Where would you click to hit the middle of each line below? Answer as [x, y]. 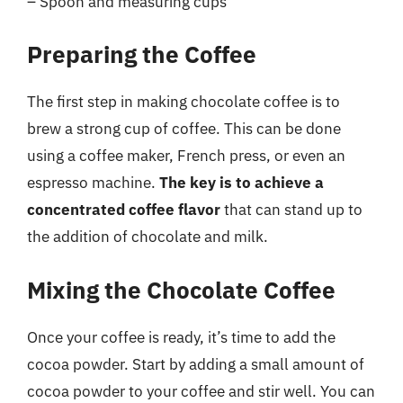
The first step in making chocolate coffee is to [184, 102]
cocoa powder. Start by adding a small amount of [196, 364]
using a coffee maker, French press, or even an [186, 156]
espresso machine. [93, 183]
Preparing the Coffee [142, 54]
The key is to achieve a [242, 183]
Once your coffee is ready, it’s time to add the [181, 337]
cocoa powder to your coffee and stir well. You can [201, 391]
